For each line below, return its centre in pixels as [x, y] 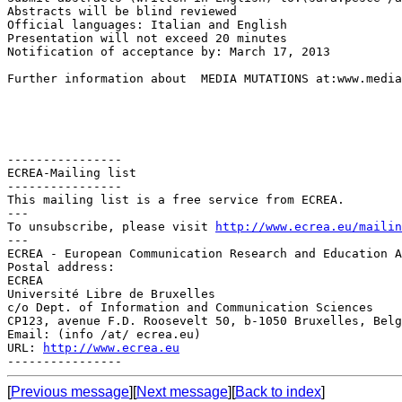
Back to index [278, 391]
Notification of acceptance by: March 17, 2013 [169, 51]
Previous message [70, 391]
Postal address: [61, 267]
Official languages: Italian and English [147, 24]
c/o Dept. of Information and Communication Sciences [190, 307]
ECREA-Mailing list [72, 172]
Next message [182, 391]
